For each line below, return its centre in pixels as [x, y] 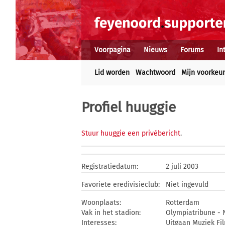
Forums [192, 50]
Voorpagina [113, 50]
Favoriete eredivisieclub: [121, 185]
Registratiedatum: [110, 166]
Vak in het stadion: [111, 213]
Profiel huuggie [129, 107]
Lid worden [112, 73]
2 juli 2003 [182, 166]
